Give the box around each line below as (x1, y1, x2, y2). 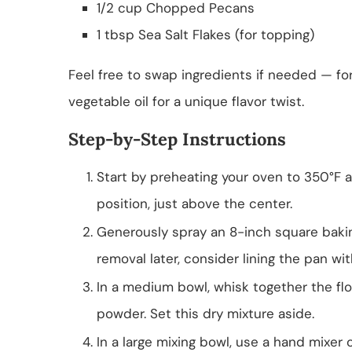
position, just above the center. (97, 194, 292, 212)
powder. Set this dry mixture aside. (97, 304, 314, 322)
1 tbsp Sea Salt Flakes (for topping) (97, 25, 314, 43)
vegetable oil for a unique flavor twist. (68, 92, 304, 110)
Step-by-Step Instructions (68, 127, 286, 150)
